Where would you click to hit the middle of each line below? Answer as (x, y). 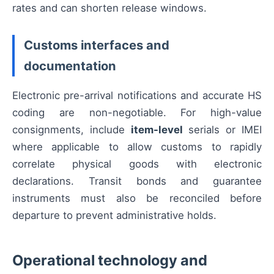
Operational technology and (110, 261)
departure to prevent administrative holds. (114, 216)
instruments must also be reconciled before (137, 198)
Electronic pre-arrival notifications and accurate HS (137, 96)
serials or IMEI (222, 130)
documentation (70, 66)
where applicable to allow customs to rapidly (137, 147)
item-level (157, 130)
